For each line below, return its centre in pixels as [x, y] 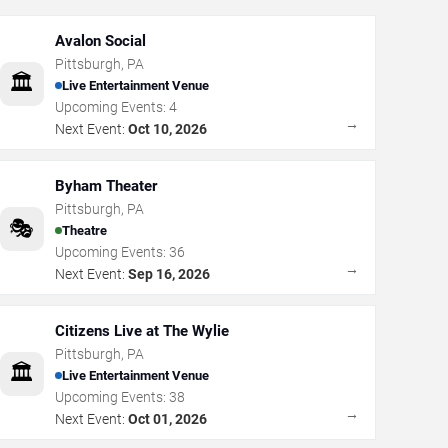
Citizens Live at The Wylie [141, 330]
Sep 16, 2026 [168, 273]
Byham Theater [105, 185]
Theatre [84, 230]
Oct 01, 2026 [167, 418]
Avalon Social [100, 40]
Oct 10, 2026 [167, 128]
